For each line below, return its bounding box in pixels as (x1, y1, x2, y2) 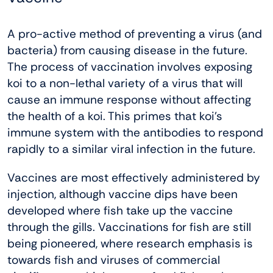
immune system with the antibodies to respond (7, 125, 263, 141)
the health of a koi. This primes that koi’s (7, 108, 222, 124)
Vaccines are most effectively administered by (7, 170, 260, 186)
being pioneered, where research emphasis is (7, 236, 253, 252)
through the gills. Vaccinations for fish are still (7, 219, 251, 235)
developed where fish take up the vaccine (7, 203, 233, 219)
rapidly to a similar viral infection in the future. (7, 141, 255, 157)
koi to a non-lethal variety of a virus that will (7, 76, 243, 91)
